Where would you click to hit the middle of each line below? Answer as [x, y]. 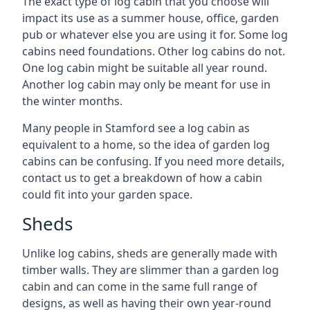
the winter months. [72, 101]
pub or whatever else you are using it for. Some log [155, 34]
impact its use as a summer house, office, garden [151, 18]
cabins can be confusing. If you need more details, [153, 161]
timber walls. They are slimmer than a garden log [151, 270]
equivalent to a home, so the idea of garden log [146, 144]
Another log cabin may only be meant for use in [146, 84]
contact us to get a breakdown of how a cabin [142, 177]
